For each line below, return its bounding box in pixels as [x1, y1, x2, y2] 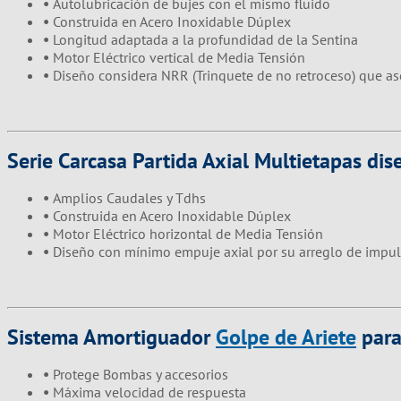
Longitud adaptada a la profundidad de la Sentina [53, 30, 358, 48]
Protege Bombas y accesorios [53, 364, 228, 383]
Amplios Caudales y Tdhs [53, 188, 206, 207]
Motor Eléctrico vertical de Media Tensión [53, 47, 305, 66]
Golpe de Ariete [216, 322, 356, 351]
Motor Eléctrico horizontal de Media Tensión [53, 224, 323, 243]
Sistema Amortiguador [7, 322, 216, 351]
